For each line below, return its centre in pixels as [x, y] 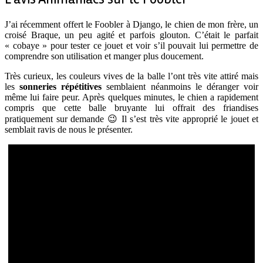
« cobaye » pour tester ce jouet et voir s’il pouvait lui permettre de [131, 46]
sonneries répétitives [61, 87]
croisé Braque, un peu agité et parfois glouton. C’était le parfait [131, 35]
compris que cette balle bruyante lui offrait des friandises [131, 108]
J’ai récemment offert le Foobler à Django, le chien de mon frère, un [131, 25]
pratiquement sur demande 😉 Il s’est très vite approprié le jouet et [131, 119]
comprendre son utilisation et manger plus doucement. [104, 56]
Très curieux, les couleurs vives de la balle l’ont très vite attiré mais [131, 76]
